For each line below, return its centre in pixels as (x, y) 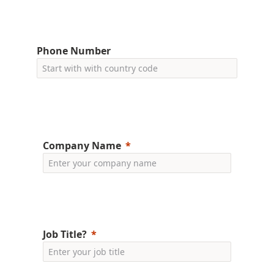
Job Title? (65, 234)
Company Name (82, 146)
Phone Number (74, 51)
